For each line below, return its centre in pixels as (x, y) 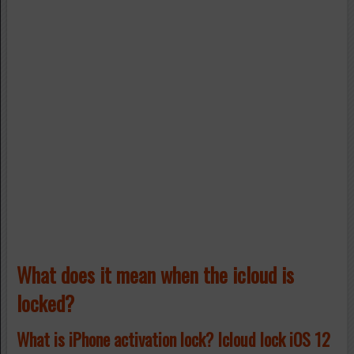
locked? (45, 303)
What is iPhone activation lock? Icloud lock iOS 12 (173, 339)
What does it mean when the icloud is (155, 275)
